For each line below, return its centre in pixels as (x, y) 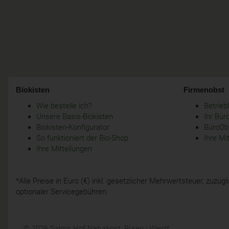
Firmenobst (204, 90)
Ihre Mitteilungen (64, 149)
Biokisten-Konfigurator (73, 128)
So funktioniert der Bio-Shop (82, 138)
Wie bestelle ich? (64, 106)
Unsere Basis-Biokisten (75, 117)
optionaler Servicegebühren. (63, 192)
